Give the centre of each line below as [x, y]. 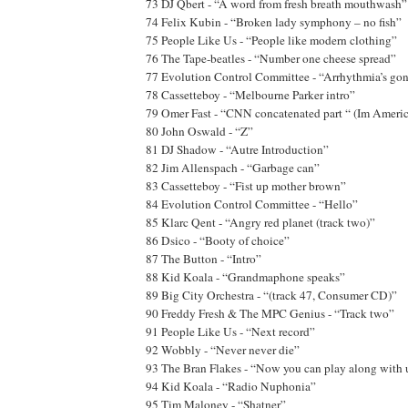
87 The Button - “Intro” [204, 258]
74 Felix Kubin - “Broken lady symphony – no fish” [274, 21]
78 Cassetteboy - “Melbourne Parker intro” [250, 94]
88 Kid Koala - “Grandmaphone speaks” [245, 276]
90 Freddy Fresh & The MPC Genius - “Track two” [270, 313]
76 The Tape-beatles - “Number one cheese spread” [271, 58]
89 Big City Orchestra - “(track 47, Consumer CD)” [271, 295]
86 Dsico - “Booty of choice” [218, 240]
